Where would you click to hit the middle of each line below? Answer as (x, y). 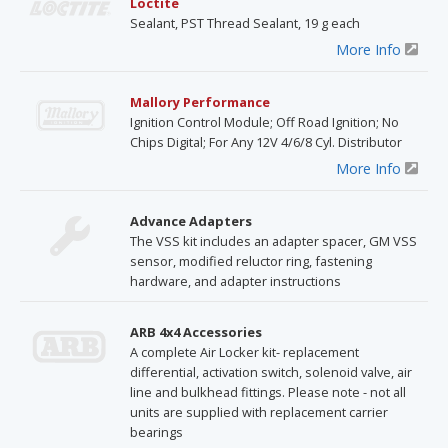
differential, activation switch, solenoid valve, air (271, 371)
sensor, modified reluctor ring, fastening (251, 260)
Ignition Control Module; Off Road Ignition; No (264, 121)
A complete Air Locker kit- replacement (244, 351)
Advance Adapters (191, 220)
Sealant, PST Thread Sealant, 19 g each (245, 22)
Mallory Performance (200, 101)
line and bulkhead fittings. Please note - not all (268, 391)
